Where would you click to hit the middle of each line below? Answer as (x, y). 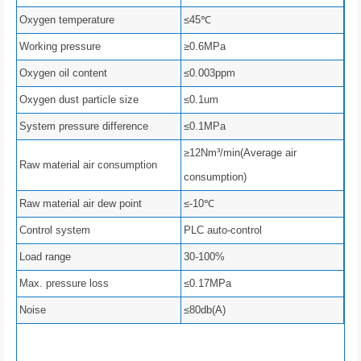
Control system (55, 230)
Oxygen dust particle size (79, 100)
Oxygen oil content (63, 73)
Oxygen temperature (67, 20)
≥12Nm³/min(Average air (240, 153)
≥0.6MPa (205, 47)
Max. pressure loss (64, 284)
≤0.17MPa (207, 284)
